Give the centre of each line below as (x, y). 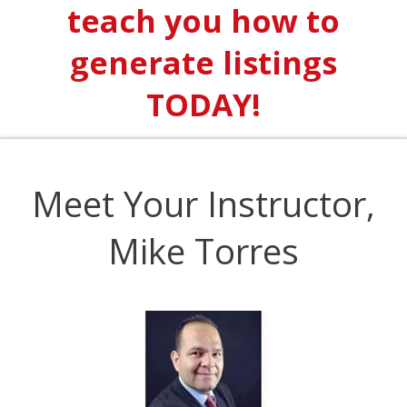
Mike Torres (203, 251)
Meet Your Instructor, (203, 204)
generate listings (203, 63)
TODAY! (203, 105)
